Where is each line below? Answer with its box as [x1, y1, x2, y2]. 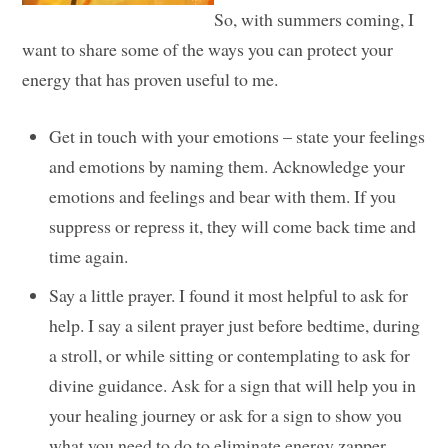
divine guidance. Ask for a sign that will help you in [49, 373, 417, 398]
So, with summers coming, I [214, 7, 415, 32]
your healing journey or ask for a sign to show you [49, 403, 403, 428]
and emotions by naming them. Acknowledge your [49, 154, 406, 179]
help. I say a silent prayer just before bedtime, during [49, 313, 421, 338]
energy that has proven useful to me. [22, 67, 279, 92]
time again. [49, 244, 129, 269]
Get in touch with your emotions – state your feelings [49, 124, 426, 149]
